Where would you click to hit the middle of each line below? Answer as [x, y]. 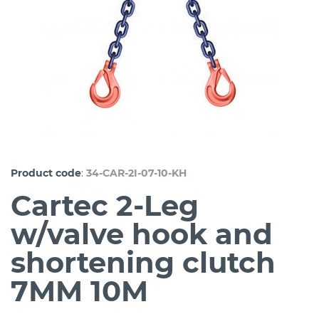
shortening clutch [143, 262]
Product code [46, 173]
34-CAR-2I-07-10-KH [136, 173]
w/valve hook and [142, 234]
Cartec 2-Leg [105, 205]
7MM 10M [79, 291]
